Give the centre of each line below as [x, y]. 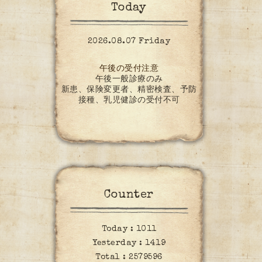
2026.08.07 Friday [129, 42]
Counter [129, 196]
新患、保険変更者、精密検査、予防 [129, 90]
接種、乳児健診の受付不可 [129, 101]
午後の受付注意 [129, 69]
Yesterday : [119, 243]
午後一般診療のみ [129, 80]
